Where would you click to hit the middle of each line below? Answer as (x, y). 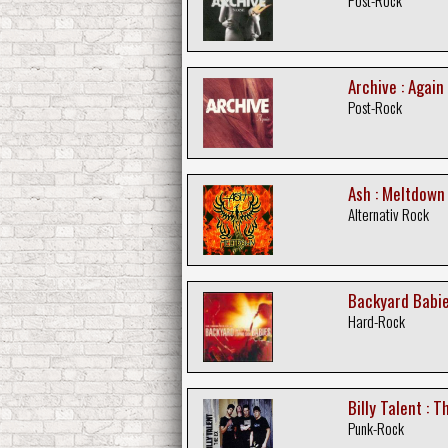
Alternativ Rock (388, 213)
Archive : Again (395, 86)
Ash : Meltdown (396, 193)
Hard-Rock (376, 320)
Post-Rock (374, 106)
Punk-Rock (375, 427)
